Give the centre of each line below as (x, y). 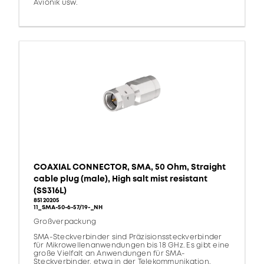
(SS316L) (50, 191)
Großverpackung (65, 222)
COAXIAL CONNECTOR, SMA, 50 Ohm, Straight (130, 167)
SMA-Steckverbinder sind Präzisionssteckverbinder (128, 237)
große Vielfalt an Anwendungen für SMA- (110, 254)
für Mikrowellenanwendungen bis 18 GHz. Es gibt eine (132, 246)
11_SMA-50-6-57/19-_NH (68, 208)
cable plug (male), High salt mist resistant (121, 179)
